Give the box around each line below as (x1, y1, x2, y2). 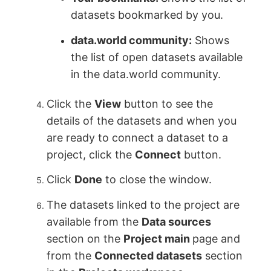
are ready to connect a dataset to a (47, 131, 229, 144)
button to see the (121, 97, 214, 110)
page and (192, 232, 241, 245)
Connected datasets (94, 249, 203, 262)
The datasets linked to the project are (47, 198, 240, 211)
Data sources (142, 215, 212, 228)
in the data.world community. (71, 67, 221, 80)
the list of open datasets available (71, 50, 243, 64)
